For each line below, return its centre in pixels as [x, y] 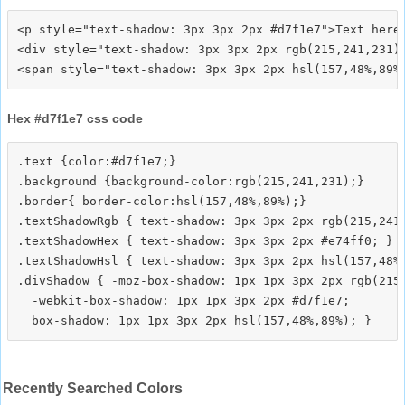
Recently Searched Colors [93, 388]
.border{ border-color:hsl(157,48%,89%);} [162, 201]
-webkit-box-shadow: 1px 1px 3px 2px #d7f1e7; [184, 300]
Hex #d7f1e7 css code [75, 118]
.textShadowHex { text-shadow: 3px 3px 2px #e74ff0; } [205, 240]
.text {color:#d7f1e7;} [97, 161]
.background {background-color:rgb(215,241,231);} [191, 181]
